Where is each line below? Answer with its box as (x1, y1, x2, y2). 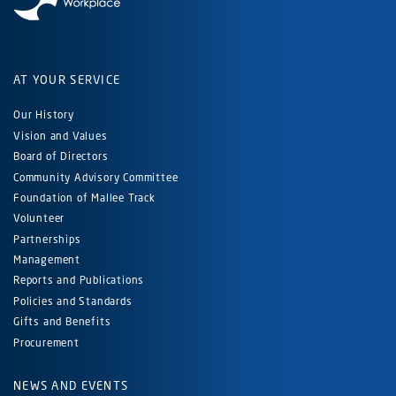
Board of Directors (13, 149, 109, 164)
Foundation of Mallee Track (13, 190, 156, 204)
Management (13, 253, 80, 267)
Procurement (13, 335, 80, 349)
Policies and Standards (13, 293, 133, 308)
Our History (13, 108, 74, 122)
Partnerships (13, 232, 81, 246)
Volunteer (13, 211, 65, 225)
